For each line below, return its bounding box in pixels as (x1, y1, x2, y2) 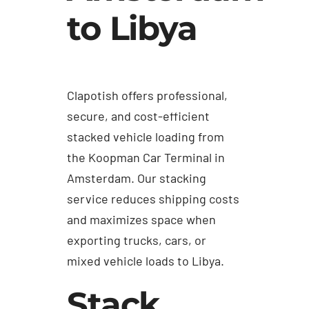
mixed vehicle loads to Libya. (67, 253, 225, 269)
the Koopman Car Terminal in (67, 150, 226, 166)
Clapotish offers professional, (67, 88, 228, 103)
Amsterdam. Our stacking (67, 170, 207, 186)
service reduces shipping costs (67, 191, 240, 207)
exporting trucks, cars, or (67, 232, 207, 248)
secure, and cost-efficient (67, 108, 210, 124)
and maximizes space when (67, 212, 217, 228)
